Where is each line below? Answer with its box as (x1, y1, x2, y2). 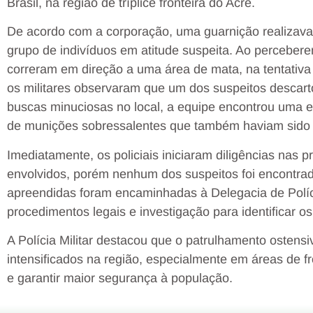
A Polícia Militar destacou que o (7, 233, 186, 248)
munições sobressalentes (24, 119, 166, 133)
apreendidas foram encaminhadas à (7, 185, 211, 200)
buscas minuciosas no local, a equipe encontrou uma (7, 100, 306, 115)
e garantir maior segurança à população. (7, 271, 233, 286)
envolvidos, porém (7, 166, 112, 181)
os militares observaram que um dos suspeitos (7, 81, 270, 96)
